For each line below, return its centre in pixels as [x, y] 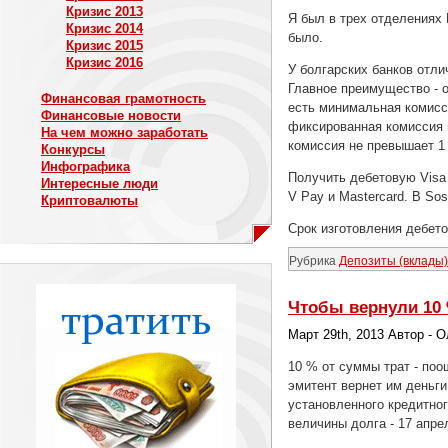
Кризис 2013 [104, 11]
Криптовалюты [89, 200]
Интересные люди [99, 183]
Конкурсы [73, 149]
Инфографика [85, 166]
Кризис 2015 [104, 45]
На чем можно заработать [124, 132]
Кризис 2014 [104, 28]
